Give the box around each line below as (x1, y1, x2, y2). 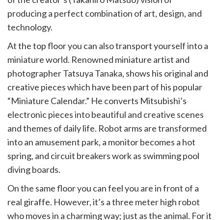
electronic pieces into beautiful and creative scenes (7, 109, 204, 120)
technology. (7, 22, 53, 32)
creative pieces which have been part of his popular (7, 82, 202, 92)
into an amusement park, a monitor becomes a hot (7, 137, 195, 147)
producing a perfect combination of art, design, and (7, 8, 202, 19)
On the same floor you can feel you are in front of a (7, 183, 199, 193)
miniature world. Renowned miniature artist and (7, 54, 190, 65)
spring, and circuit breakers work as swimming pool (7, 150, 199, 161)
